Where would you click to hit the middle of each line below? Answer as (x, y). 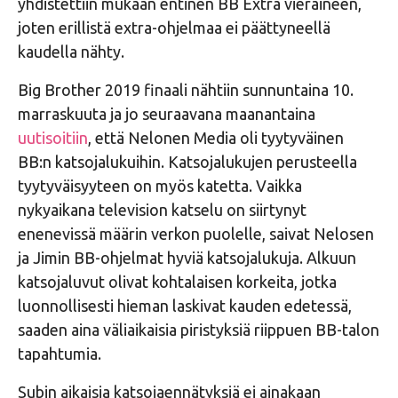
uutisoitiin (53, 137)
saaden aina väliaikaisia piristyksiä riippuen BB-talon (199, 329)
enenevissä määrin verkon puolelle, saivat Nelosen (196, 233)
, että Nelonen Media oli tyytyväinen (216, 137)
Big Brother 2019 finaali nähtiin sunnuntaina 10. (186, 89)
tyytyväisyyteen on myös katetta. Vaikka (160, 185)
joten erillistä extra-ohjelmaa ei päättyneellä (174, 27)
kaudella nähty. (71, 51)
